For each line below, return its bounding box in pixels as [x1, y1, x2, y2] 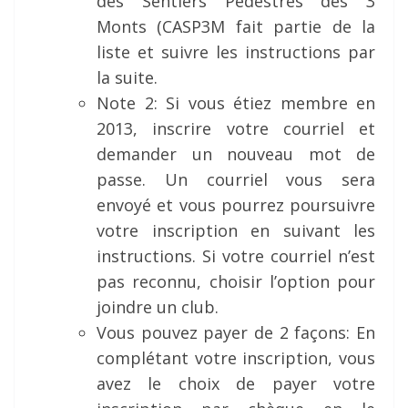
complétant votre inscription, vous [97, 347, 375, 370]
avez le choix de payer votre [97, 372, 375, 395]
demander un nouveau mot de [97, 143, 375, 166]
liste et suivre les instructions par [97, 41, 375, 64]
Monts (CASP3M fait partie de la [97, 15, 375, 38]
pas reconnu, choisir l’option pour [97, 270, 375, 293]
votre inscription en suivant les [97, 219, 375, 242]
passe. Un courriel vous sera [97, 168, 375, 191]
